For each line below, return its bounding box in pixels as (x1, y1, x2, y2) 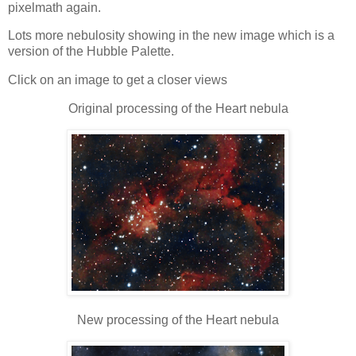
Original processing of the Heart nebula (68, 102, 288, 116)
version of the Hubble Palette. (8, 44, 174, 59)
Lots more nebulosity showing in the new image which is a (8, 29, 335, 43)
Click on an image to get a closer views (8, 73, 227, 87)
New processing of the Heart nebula (77, 312, 279, 327)
